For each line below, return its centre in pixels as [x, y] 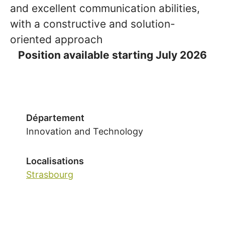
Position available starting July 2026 [113, 55]
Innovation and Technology [85, 131]
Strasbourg [50, 175]
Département [55, 118]
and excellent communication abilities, [105, 8]
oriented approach [56, 39]
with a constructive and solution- [93, 24]
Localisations [55, 161]
